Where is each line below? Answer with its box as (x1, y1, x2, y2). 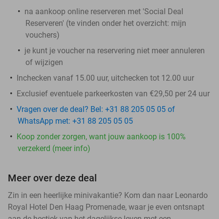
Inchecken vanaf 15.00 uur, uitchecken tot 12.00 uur (17, 73, 194, 83)
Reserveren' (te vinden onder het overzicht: (25, 18, 171, 28)
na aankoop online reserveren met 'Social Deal (24, 6, 183, 16)
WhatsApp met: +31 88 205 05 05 (18, 116, 133, 126)
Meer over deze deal (8, 172, 97, 184)
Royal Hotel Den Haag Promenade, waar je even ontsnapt (8, 202, 204, 212)
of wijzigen (25, 57, 63, 67)
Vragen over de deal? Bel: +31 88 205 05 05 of (17, 104, 175, 114)
